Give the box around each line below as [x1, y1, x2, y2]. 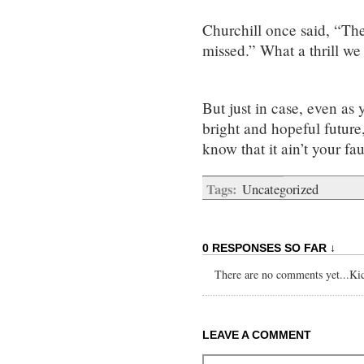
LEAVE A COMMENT [202, 327, 311, 341]
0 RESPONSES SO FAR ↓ [202, 240, 336, 254]
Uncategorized [242, 180, 318, 198]
